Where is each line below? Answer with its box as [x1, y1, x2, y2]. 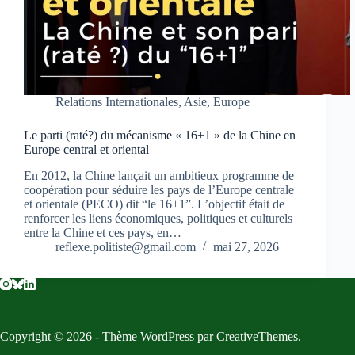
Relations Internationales [55, 95, 178, 109]
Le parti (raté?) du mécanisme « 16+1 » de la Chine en [24, 128, 296, 143]
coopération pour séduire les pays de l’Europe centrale [24, 182, 294, 197]
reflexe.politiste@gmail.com [55, 239, 196, 254]
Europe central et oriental [24, 143, 149, 157]
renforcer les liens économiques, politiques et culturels [24, 211, 292, 225]
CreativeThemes [216, 330, 298, 343]
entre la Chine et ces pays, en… [24, 225, 181, 239]
